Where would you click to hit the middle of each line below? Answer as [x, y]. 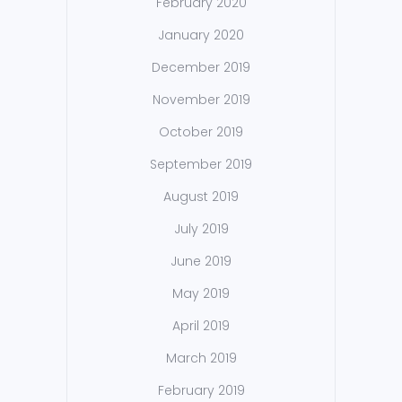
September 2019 [201, 165]
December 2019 [201, 68]
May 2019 [201, 294]
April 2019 [201, 326]
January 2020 [201, 35]
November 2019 [201, 100]
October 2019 [201, 132]
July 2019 [201, 229]
